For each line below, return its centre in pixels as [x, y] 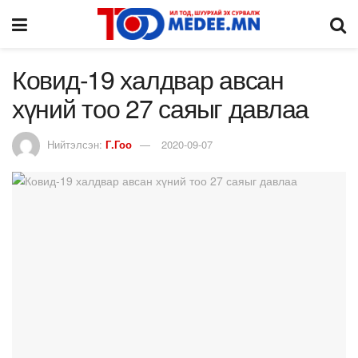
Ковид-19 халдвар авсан [148, 78]
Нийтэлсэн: [76, 144]
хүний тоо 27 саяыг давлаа [160, 107]
